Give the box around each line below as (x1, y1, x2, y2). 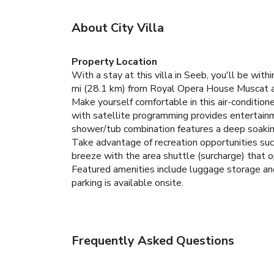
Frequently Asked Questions (72, 232, 234, 249)
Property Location (72, 54, 157, 68)
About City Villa (72, 19, 164, 36)
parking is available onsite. (72, 176, 183, 190)
